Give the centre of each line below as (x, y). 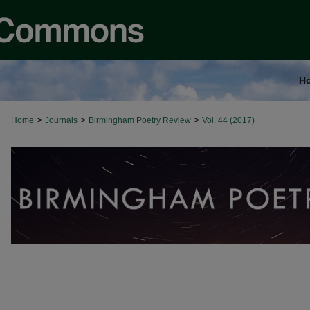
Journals (61, 120)
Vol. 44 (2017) (228, 120)
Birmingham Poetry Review (140, 120)
